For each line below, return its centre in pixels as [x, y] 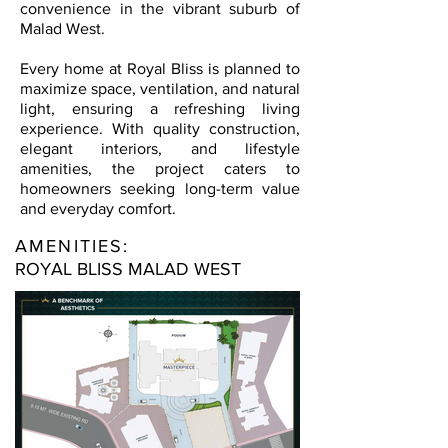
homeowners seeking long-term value [160, 188]
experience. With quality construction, [160, 128]
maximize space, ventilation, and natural [160, 88]
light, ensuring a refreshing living [160, 108]
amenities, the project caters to [160, 168]
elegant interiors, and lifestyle [160, 148]
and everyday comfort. [98, 208]
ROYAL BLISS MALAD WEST [128, 269]
